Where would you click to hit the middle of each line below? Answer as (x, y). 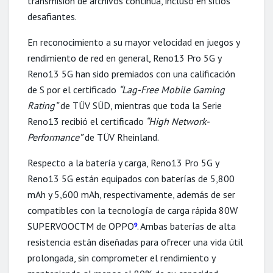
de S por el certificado (73, 89)
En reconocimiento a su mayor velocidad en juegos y (133, 42)
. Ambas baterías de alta (186, 226)
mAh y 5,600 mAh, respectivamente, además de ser (131, 194)
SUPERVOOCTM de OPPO (81, 226)
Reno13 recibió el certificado (86, 121)
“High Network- (177, 121)
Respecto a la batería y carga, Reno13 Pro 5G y (123, 162)
